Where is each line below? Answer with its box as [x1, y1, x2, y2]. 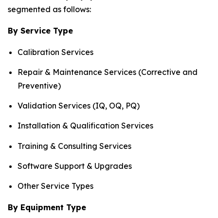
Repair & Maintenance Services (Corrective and [18, 67, 198, 77]
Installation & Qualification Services [18, 121, 153, 131]
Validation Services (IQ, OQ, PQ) [18, 101, 140, 111]
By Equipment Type [8, 202, 86, 213]
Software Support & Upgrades [18, 161, 132, 171]
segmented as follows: [8, 4, 91, 14]
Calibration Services [18, 47, 93, 57]
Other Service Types [18, 181, 93, 191]
